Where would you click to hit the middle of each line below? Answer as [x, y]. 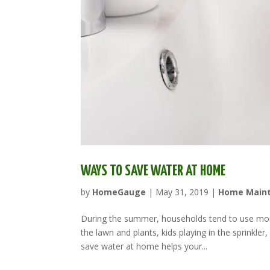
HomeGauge [119, 192]
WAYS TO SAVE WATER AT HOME [153, 171]
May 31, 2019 [182, 192]
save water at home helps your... [144, 246]
